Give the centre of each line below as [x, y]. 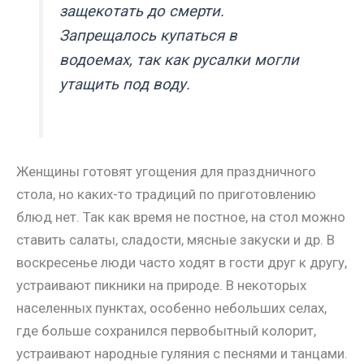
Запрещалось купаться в [149, 36]
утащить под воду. [125, 85]
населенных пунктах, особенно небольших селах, [171, 308]
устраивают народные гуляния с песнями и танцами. [182, 354]
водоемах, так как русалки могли [180, 61]
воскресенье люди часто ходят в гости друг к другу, [182, 263]
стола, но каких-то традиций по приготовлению [166, 195]
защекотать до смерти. [142, 12]
